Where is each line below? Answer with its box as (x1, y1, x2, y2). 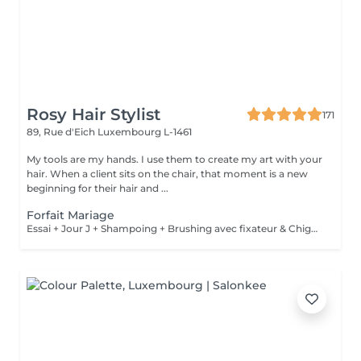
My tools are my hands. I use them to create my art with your (27, 153, 322, 165)
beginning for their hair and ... (27, 182, 168, 194)
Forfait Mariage (27, 208, 114, 222)
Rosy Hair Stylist (27, 105, 160, 124)
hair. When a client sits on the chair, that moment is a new (27, 168, 308, 180)
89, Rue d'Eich (27, 126, 98, 138)
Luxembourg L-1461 (98, 126, 192, 138)
